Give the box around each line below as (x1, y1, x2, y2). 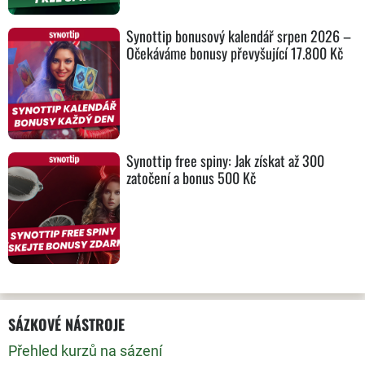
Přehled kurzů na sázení (8, 342, 162, 360)
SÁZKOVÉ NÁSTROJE (8, 314, 125, 336)
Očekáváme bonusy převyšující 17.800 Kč (126, 42, 344, 64)
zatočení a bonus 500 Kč (126, 166, 257, 188)
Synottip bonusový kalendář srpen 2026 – (126, 24, 352, 46)
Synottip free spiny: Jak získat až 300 (126, 149, 325, 171)
